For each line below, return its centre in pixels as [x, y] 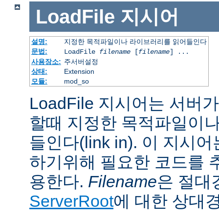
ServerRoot [71, 201]
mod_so [76, 81]
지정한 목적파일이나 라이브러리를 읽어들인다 [135, 42]
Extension [79, 72]
